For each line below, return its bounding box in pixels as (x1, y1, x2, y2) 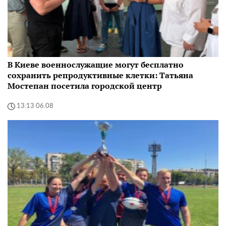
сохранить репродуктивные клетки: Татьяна (8, 69, 193, 81)
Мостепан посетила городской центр (8, 80, 162, 91)
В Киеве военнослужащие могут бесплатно (8, 59, 184, 70)
